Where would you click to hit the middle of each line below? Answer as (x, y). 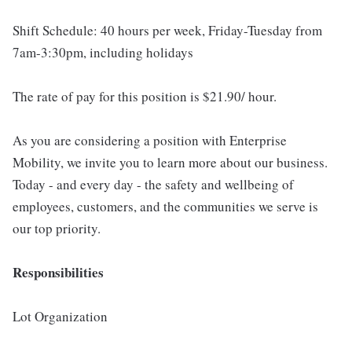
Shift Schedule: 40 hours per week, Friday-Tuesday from (167, 31)
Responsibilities (58, 273)
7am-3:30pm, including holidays (103, 53)
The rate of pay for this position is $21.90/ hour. (145, 97)
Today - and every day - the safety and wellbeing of (153, 185)
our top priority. (57, 229)
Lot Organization (60, 317)
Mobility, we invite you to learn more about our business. (170, 163)
